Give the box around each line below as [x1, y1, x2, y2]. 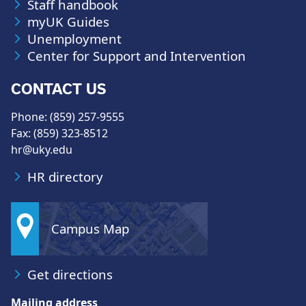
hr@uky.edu [11, 142, 72, 157]
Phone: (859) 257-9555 [11, 109, 124, 124]
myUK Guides [27, 13, 109, 30]
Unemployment [27, 30, 122, 47]
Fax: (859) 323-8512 [11, 126, 108, 141]
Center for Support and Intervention [27, 47, 246, 64]
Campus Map [51, 220, 130, 237]
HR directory [27, 168, 103, 185]
